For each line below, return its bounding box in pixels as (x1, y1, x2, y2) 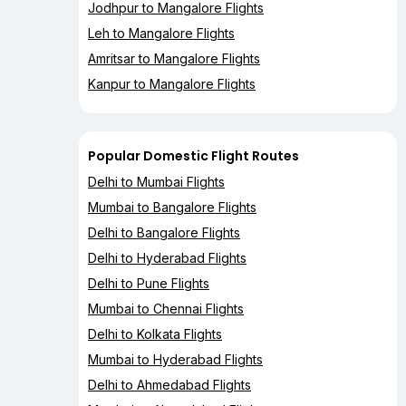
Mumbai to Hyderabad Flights (88, 352, 263, 368)
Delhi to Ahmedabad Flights (88, 377, 251, 393)
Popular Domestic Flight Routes (88, 147, 299, 166)
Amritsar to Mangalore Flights (88, 51, 260, 67)
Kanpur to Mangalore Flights (88, 76, 256, 92)
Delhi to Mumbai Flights (88, 174, 225, 190)
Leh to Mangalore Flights (88, 25, 235, 42)
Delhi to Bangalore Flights (88, 225, 240, 241)
